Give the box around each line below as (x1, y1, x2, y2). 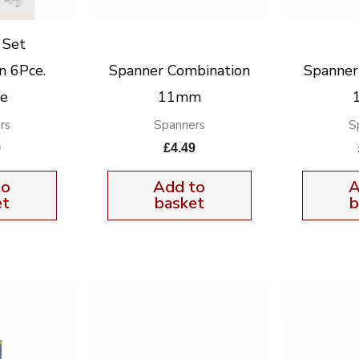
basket (154, 192, 204, 214)
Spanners (153, 116, 205, 133)
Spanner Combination (108, 60, 250, 80)
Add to (153, 175, 206, 198)
